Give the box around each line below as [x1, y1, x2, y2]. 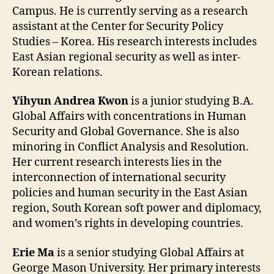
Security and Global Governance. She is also [12, 125, 239, 139]
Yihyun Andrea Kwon [12, 94, 128, 109]
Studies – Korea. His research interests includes [12, 34, 257, 49]
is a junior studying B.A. [128, 94, 254, 109]
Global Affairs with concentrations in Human [12, 109, 246, 124]
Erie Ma [12, 245, 54, 260]
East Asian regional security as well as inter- [12, 50, 241, 64]
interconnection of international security [12, 171, 226, 185]
